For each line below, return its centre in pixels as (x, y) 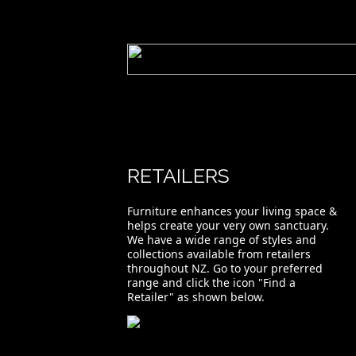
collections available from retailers (219, 254)
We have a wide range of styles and (222, 240)
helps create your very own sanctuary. (228, 225)
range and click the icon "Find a (211, 282)
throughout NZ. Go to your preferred (225, 268)
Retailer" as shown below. (196, 297)
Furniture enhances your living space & (232, 211)
